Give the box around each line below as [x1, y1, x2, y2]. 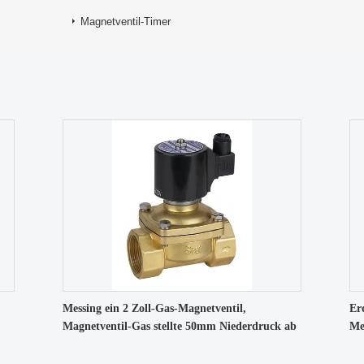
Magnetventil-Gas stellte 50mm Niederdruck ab [63, 320, 297, 332]
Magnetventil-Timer [80, 15, 171, 28]
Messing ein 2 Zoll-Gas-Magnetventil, [63, 302, 246, 314]
